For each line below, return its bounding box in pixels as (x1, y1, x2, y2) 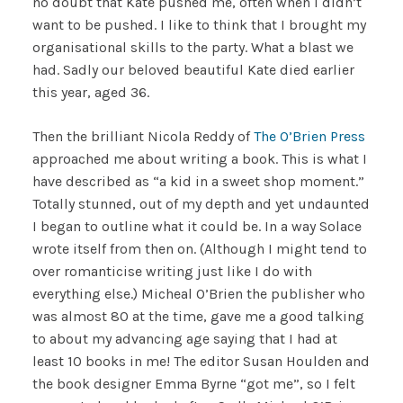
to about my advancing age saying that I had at (31, 329, 337, 347)
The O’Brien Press (253, 127, 365, 145)
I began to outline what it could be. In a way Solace (31, 217, 362, 235)
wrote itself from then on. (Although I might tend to (31, 239, 367, 257)
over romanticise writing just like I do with (31, 262, 312, 280)
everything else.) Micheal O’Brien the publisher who (31, 284, 365, 302)
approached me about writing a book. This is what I (31, 149, 367, 167)
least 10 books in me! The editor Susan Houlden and (31, 352, 370, 370)
